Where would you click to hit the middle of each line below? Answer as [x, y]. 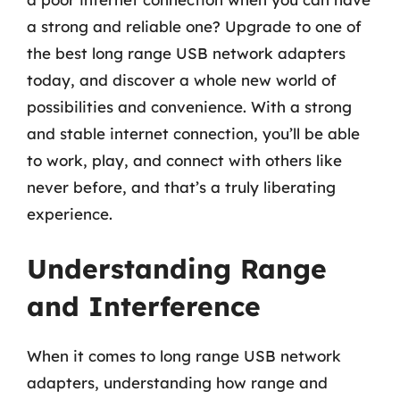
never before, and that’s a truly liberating [181, 187]
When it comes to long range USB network [184, 356]
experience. [70, 213]
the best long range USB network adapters [186, 53]
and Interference [144, 306]
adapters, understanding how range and [177, 383]
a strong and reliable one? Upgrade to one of [194, 26]
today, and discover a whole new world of [182, 79]
